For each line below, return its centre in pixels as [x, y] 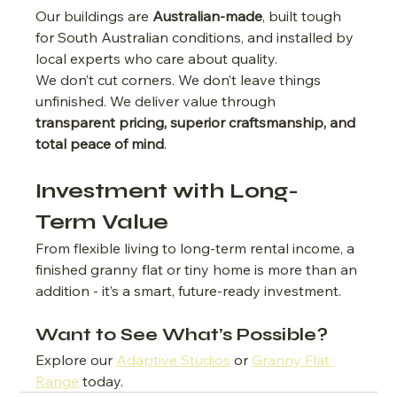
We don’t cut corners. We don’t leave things [180, 79]
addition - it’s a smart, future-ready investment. [189, 290]
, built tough [304, 16]
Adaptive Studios [174, 359]
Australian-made [208, 16]
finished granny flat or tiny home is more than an [198, 269]
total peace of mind [100, 143]
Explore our [76, 359]
